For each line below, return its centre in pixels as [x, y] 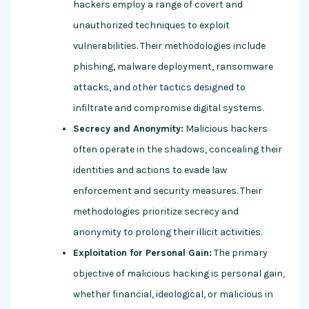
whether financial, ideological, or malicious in [173, 295]
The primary [240, 253]
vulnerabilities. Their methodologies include [169, 46]
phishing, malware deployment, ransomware [173, 67]
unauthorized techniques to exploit [151, 26]
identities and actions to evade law [150, 170]
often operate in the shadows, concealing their [178, 150]
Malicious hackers [226, 129]
